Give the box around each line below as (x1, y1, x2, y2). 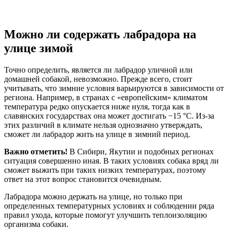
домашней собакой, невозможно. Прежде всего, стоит (4, 74, 192, 83)
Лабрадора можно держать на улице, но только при (4, 192, 182, 201)
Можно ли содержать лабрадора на (4, 27, 196, 41)
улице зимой (4, 41, 73, 55)
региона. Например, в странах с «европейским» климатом (4, 93, 208, 102)
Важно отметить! (4, 147, 67, 156)
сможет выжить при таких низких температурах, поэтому (4, 165, 206, 174)
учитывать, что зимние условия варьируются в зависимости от (4, 83, 224, 93)
